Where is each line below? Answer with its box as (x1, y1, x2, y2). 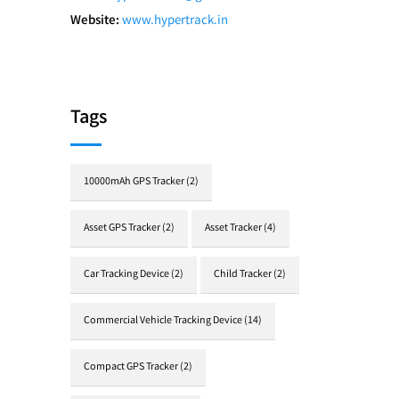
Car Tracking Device (84, 267, 169, 282)
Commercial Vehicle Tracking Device (84, 313, 242, 329)
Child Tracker (214, 267, 272, 282)
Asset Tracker (205, 221, 262, 236)
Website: (70, 12, 119, 31)
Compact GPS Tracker (84, 360, 178, 375)
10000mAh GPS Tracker (84, 175, 184, 190)
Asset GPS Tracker (84, 221, 160, 236)
